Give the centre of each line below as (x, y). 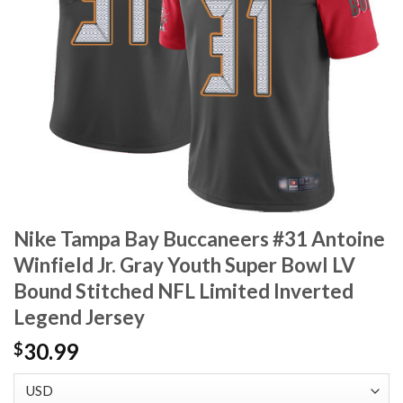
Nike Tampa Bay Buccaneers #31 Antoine (199, 239)
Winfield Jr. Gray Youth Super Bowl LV (184, 265)
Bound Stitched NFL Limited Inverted (184, 291)
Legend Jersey (79, 318)
